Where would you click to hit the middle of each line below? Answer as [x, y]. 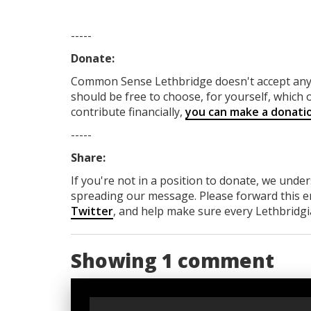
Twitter [92, 211]
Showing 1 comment [173, 260]
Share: [88, 157]
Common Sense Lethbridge [143, 81]
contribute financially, [128, 111]
